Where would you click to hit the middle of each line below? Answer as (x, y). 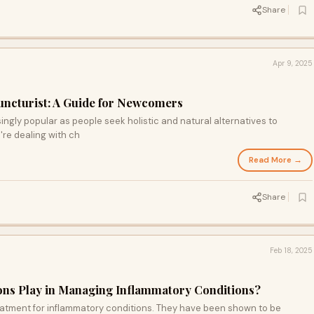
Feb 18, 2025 (291, 251)
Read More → (275, 160)
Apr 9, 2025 (293, 63)
